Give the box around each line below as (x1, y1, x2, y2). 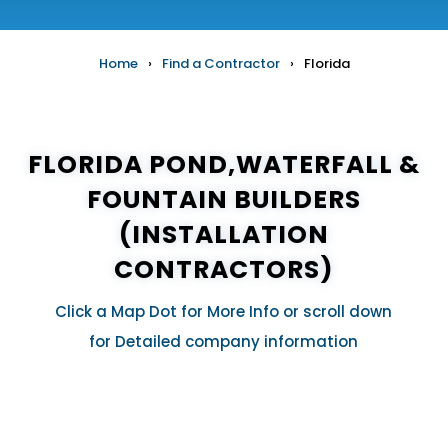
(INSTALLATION (119, 217, 329, 253)
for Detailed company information (89, 331, 359, 353)
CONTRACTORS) (114, 252, 334, 288)
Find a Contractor (161, 54, 280, 74)
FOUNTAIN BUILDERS (87, 182, 361, 218)
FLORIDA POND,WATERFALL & (28, 147, 420, 183)
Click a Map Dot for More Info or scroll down (55, 301, 393, 323)
